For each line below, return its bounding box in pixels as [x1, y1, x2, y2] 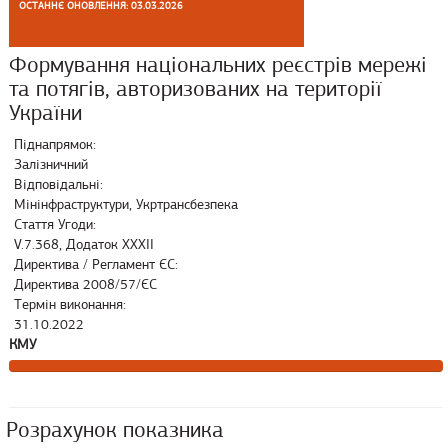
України [9, 99, 82, 126]
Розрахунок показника [6, 416, 224, 443]
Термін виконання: [14, 296, 126, 313]
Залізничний [14, 156, 88, 173]
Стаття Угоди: [14, 216, 96, 233]
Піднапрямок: [14, 136, 96, 153]
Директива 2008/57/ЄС [14, 276, 157, 293]
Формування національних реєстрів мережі [9, 51, 427, 78]
